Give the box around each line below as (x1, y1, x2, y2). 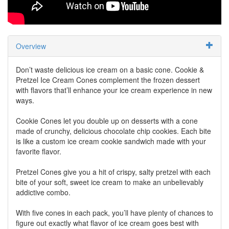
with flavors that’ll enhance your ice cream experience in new (16, 84, 212, 95)
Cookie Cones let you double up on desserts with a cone (16, 115, 198, 126)
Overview (16, 40, 46, 51)
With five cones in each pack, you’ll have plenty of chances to (16, 207, 213, 218)
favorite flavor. (16, 146, 61, 156)
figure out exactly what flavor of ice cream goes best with (16, 217, 199, 228)
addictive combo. (16, 187, 71, 197)
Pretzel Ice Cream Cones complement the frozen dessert (16, 74, 200, 85)
